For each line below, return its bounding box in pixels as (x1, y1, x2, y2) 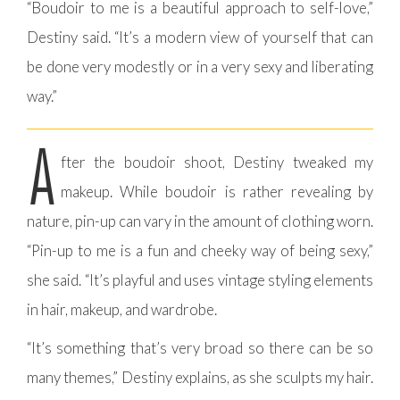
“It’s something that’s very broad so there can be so (27, 338, 373, 358)
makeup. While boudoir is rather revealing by (61, 182, 373, 202)
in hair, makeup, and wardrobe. (27, 300, 217, 320)
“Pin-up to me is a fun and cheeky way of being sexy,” (27, 241, 373, 261)
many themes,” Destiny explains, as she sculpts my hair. (27, 368, 373, 387)
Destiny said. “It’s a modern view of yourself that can (27, 28, 373, 47)
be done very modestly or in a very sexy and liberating (27, 57, 373, 77)
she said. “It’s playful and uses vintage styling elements (27, 271, 373, 290)
